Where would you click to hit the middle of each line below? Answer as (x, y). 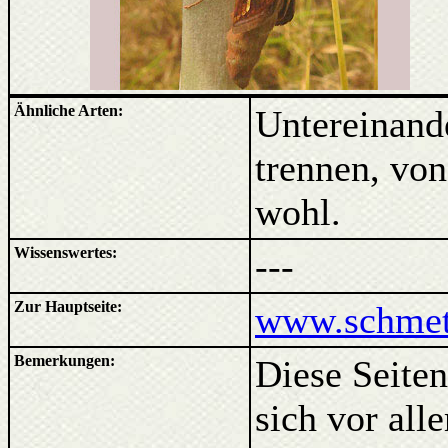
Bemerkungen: (64, 360)
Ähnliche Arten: (68, 110)
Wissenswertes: (65, 252)
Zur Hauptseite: (68, 306)
